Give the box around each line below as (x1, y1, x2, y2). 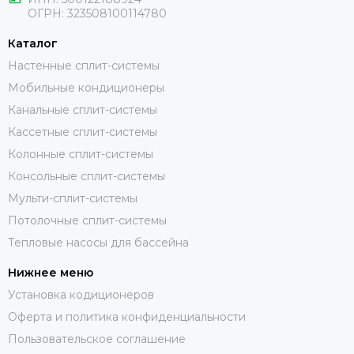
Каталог (8, 36, 58, 51)
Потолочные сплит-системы (8, 213, 167, 228)
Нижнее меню (8, 265, 93, 280)
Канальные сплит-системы (8, 102, 157, 117)
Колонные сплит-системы (8, 146, 153, 161)
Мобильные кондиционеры (8, 80, 164, 95)
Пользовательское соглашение (8, 331, 186, 346)
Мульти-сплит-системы (8, 190, 137, 205)
